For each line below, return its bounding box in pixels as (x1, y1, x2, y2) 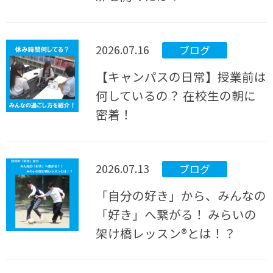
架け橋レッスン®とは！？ (96, 224, 236, 243)
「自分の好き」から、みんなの (96, 186, 267, 205)
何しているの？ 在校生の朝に (96, 87, 257, 105)
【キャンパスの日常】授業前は (96, 68, 267, 86)
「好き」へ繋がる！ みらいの (96, 205, 257, 224)
